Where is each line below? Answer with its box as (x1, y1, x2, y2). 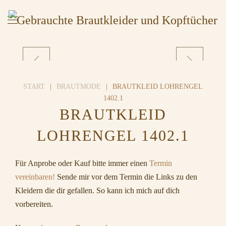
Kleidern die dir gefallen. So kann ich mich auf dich (15, 186, 180, 195)
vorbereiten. (15, 200, 53, 208)
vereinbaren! (15, 173, 55, 181)
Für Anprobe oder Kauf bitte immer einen (15, 159, 149, 167)
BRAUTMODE (56, 83, 101, 90)
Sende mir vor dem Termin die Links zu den (55, 173, 197, 181)
